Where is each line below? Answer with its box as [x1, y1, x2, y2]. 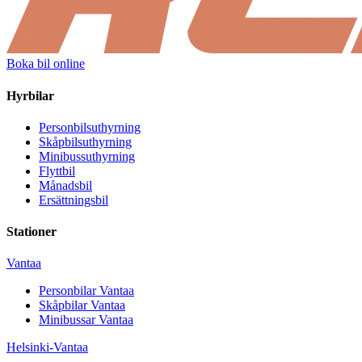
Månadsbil [39, 178, 92, 192]
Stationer [6, 225, 57, 239]
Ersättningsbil [39, 192, 108, 207]
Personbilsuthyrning [39, 120, 141, 134]
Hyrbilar [6, 88, 54, 103]
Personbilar [39, 284, 96, 298]
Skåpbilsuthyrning [39, 134, 132, 149]
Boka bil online [6, 57, 85, 71]
